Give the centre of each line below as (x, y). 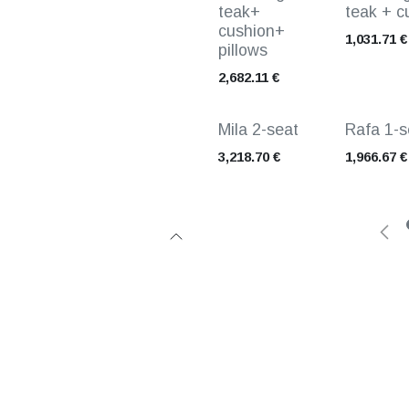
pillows (243, 50)
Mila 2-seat (258, 130)
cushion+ (252, 31)
